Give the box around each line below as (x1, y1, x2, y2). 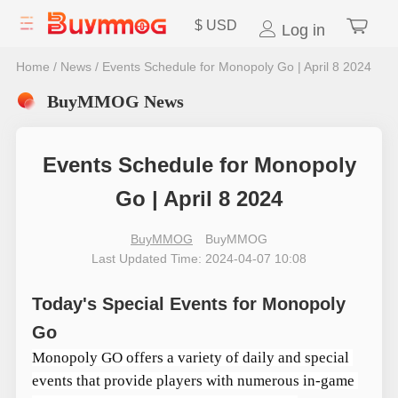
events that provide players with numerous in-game (31, 371, 354, 389)
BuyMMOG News (46, 91, 184, 111)
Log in (276, 21, 325, 40)
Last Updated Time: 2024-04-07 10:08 (92, 251, 306, 266)
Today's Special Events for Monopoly (31, 293, 346, 314)
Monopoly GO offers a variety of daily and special (31, 348, 349, 366)
